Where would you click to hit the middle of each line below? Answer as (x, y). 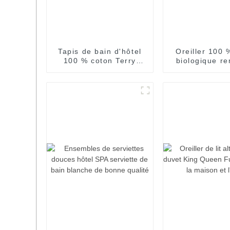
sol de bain (100, 79)
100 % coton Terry (100, 60)
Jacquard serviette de (100, 70)
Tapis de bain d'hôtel (100, 51)
